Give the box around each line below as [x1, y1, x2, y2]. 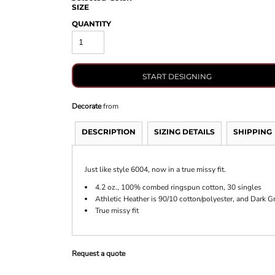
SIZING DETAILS [153, 127, 215, 137]
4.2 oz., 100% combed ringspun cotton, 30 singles [95, 182, 261, 193]
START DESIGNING [142, 71, 212, 81]
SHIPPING [233, 127, 272, 137]
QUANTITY [71, 19, 111, 29]
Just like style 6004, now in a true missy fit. [84, 165, 226, 175]
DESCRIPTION [81, 127, 136, 137]
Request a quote [71, 249, 125, 259]
